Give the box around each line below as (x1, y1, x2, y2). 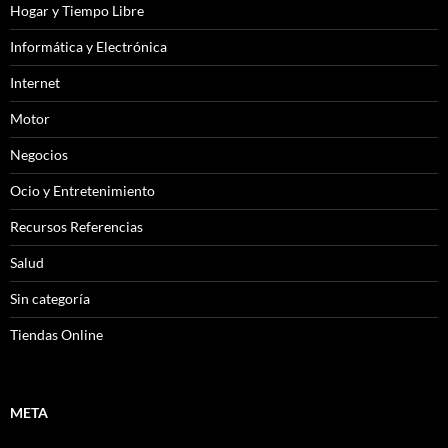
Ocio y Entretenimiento (10, 181, 155, 199)
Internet (10, 73, 60, 91)
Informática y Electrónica (10, 37, 167, 55)
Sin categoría (10, 289, 90, 307)
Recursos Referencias (10, 217, 143, 235)
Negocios (10, 145, 68, 163)
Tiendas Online (10, 325, 103, 343)
